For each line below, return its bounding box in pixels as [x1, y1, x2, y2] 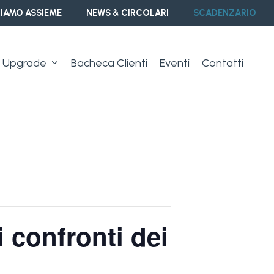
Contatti [202, 56, 243, 70]
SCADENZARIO [193, 7, 256, 18]
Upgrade [2, 56, 46, 70]
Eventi [160, 56, 190, 70]
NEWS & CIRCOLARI [86, 7, 169, 18]
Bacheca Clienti [71, 56, 147, 70]
